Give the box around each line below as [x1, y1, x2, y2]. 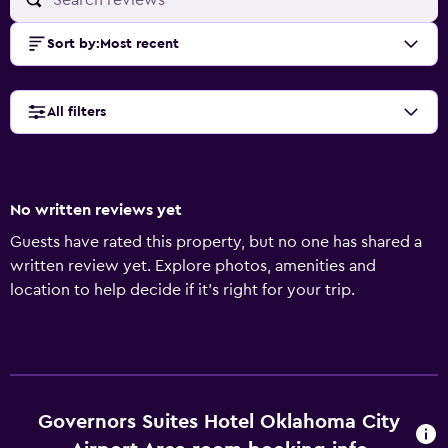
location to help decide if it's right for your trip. [10, 282, 355, 298]
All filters [47, 105, 106, 119]
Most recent [100, 37, 179, 51]
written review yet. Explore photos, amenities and [10, 258, 376, 274]
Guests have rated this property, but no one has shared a [10, 234, 422, 250]
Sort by [47, 37, 96, 51]
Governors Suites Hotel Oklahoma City [38, 412, 401, 432]
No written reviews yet [10, 202, 182, 218]
